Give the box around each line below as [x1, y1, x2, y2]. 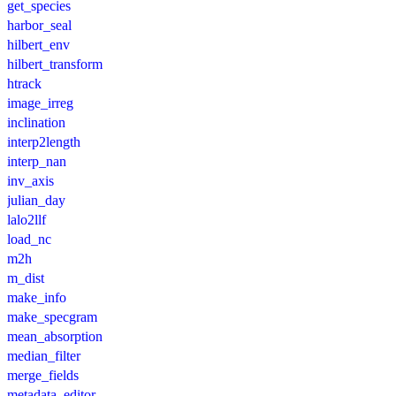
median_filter [7, 348, 80, 364]
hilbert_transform [7, 57, 103, 72]
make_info [7, 290, 66, 306]
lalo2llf [7, 212, 46, 228]
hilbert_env [7, 37, 70, 53]
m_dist [7, 270, 44, 286]
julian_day [7, 193, 65, 209]
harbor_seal [7, 18, 72, 34]
